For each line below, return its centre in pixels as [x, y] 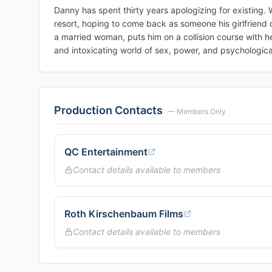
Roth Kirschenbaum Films [124, 214]
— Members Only [197, 111]
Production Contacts [108, 110]
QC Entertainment [106, 152]
